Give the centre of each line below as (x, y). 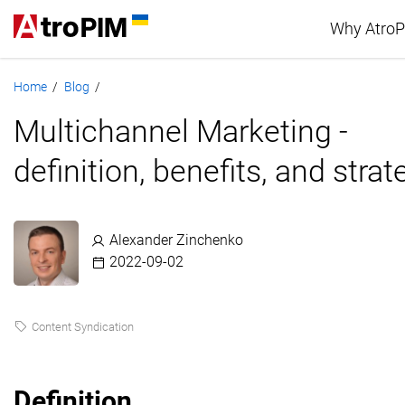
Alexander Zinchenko (176, 240)
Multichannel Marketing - (181, 131)
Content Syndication (83, 326)
